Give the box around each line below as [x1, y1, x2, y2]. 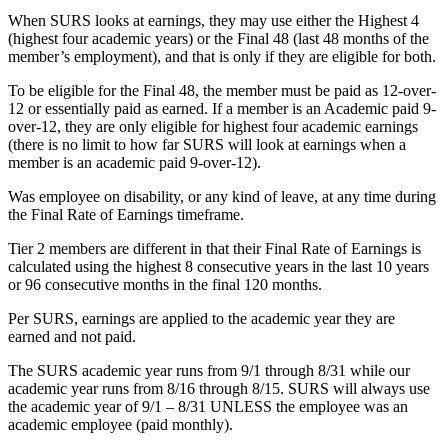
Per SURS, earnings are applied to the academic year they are [8, 309, 395, 327]
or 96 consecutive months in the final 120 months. [8, 275, 322, 293]
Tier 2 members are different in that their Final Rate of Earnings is [8, 239, 421, 257]
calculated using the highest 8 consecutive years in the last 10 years [8, 257, 429, 275]
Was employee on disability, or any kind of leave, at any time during [8, 187, 436, 205]
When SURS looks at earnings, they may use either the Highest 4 [8, 11, 419, 29]
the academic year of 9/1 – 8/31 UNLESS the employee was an [8, 397, 408, 415]
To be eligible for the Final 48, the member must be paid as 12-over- [8, 81, 436, 99]
